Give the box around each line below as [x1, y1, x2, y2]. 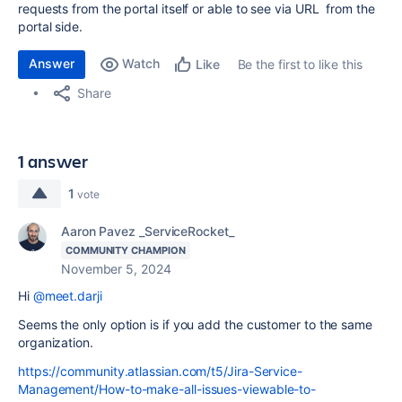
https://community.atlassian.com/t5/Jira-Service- [18, 363, 302, 379]
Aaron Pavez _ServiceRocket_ [61, 223, 234, 239]
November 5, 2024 [61, 261, 171, 276]
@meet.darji [32, 288, 102, 303]
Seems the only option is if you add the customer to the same [18, 317, 372, 332]
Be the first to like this [237, 57, 363, 72]
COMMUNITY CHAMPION [66, 244, 186, 257]
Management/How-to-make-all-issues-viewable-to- [18, 381, 317, 397]
